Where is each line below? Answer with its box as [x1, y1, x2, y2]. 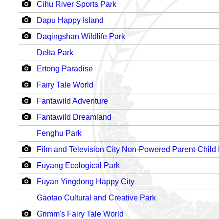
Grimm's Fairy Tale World [37, 210, 124, 218]
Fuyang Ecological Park [37, 161, 120, 170]
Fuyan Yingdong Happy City [37, 177, 134, 186]
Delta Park [37, 48, 73, 57]
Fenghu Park [37, 129, 82, 137]
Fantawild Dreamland [37, 113, 111, 121]
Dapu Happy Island [37, 16, 104, 24]
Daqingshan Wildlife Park [37, 32, 125, 41]
